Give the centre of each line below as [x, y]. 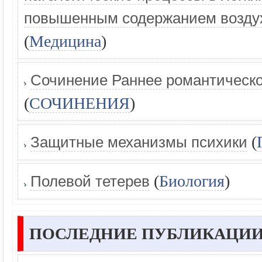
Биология [192, 181]
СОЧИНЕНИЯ [80, 103]
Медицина [65, 41]
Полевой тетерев [90, 181]
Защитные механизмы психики [139, 142]
